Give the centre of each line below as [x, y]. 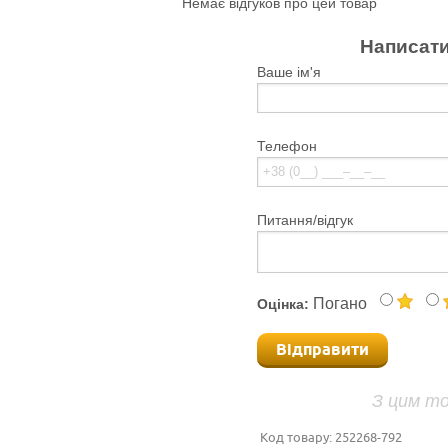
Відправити [322, 350]
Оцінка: [283, 303]
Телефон [287, 145]
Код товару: [297, 437]
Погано [340, 303]
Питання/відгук [305, 219]
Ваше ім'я [289, 71]
